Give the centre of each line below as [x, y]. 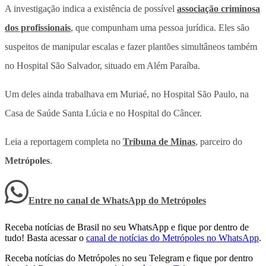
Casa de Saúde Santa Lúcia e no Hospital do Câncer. [103, 113]
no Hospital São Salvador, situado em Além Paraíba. [102, 65]
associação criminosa [218, 8]
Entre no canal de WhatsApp [88, 200]
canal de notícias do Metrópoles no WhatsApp [172, 237]
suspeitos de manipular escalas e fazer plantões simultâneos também [131, 46]
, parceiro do [219, 141]
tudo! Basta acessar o [44, 237]
